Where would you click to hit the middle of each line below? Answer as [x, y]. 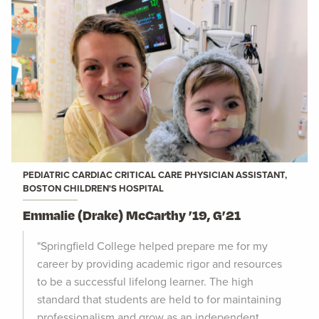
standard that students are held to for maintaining [159, 299]
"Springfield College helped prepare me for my [152, 246]
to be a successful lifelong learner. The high [145, 282]
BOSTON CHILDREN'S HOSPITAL [93, 189]
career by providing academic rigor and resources [159, 264]
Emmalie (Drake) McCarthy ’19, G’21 [132, 215]
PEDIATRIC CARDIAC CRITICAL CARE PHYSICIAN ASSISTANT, [155, 175]
